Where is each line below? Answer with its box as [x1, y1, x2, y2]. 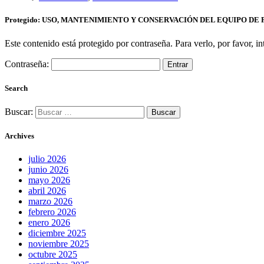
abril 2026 [28, 186, 66, 196]
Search [5, 83, 28, 93]
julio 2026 [28, 154, 66, 164]
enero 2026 [28, 217, 70, 228]
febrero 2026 [28, 207, 76, 217]
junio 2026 [28, 164, 68, 175]
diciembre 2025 [28, 228, 86, 239]
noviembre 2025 [28, 239, 89, 249]
